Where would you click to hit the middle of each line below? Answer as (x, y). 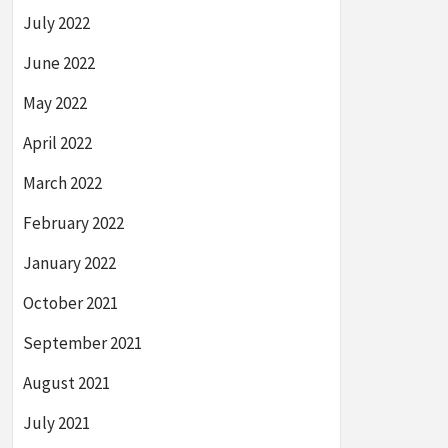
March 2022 (62, 183)
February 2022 (73, 223)
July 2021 (56, 423)
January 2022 (69, 263)
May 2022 (55, 103)
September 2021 (82, 343)
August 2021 (66, 383)
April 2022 (57, 143)
